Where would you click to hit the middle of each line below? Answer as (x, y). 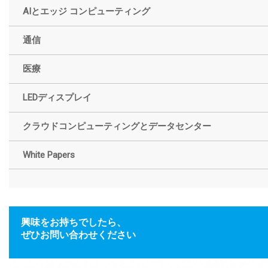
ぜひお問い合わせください (78, 235)
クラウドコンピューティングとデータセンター (117, 127)
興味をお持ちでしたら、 (74, 223)
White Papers (49, 155)
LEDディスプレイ (57, 98)
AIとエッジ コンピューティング (86, 12)
